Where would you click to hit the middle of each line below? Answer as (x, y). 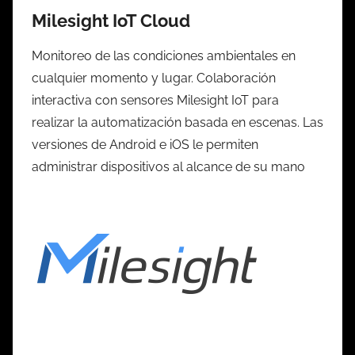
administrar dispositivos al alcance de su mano (168, 167)
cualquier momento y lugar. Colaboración (154, 78)
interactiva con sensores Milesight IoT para (155, 101)
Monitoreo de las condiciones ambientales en (164, 56)
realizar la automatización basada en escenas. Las (177, 123)
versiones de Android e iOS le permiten (145, 145)
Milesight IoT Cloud (111, 20)
